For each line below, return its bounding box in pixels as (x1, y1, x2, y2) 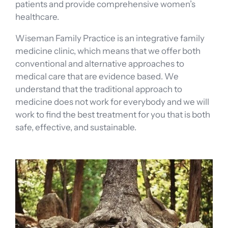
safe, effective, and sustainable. (15, 122, 136, 132)
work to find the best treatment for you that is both (15, 109, 210, 120)
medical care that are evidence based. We (15, 71, 179, 81)
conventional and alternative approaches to (15, 58, 184, 69)
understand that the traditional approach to (15, 83, 182, 94)
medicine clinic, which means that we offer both (15, 45, 201, 56)
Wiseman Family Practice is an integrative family (15, 33, 205, 43)
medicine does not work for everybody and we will (15, 96, 209, 107)
